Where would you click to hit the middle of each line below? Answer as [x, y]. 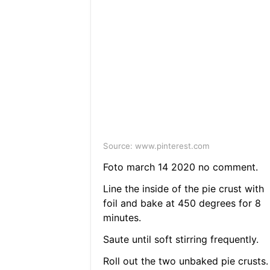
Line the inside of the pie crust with [183, 189]
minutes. [122, 218]
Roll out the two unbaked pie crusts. [185, 261]
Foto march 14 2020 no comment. [180, 167]
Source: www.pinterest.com [156, 146]
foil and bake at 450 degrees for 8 [182, 203]
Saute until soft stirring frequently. [181, 240]
